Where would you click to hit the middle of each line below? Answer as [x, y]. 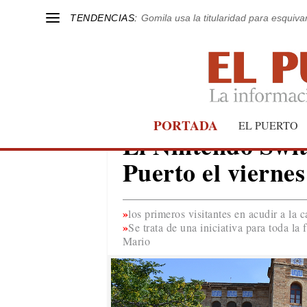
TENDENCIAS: [104, 17]
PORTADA [186, 125]
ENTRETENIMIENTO [181, 125]
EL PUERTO [268, 125]
